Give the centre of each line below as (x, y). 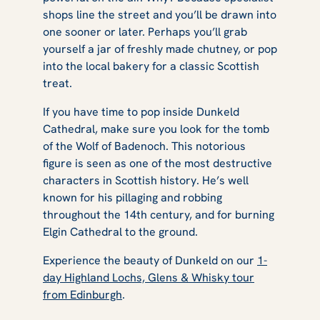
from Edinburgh (82, 294)
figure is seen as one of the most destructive (157, 163)
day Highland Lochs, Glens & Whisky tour (149, 277)
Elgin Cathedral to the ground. (123, 231)
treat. (59, 83)
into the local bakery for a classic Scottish (151, 66)
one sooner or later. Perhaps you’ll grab (145, 31)
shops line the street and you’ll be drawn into (160, 14)
